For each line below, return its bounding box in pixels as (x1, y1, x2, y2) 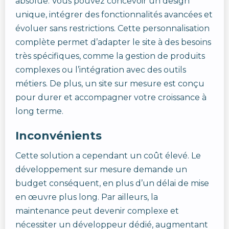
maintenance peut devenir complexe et (15, 206, 179, 216)
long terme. (15, 106, 63, 116)
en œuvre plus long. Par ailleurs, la (15, 192, 158, 202)
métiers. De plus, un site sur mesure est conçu (15, 79, 204, 88)
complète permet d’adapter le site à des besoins (15, 37, 211, 47)
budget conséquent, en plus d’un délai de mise (15, 178, 209, 188)
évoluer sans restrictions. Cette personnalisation (15, 24, 210, 33)
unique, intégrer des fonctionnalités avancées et (15, 10, 213, 19)
